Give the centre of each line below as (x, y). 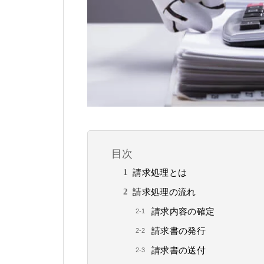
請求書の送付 (179, 250)
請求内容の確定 (183, 212)
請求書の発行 (179, 231)
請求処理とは (160, 173)
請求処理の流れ (164, 192)
